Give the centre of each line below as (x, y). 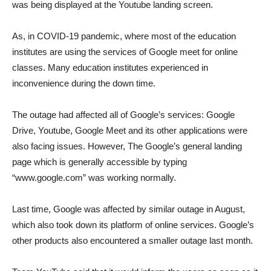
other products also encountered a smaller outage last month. (132, 241)
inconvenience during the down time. (84, 83)
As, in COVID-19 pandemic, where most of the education (124, 36)
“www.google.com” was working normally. (94, 178)
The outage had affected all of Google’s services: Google (123, 115)
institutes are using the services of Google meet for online (125, 52)
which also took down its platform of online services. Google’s (133, 225)
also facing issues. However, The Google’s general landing (127, 146)
